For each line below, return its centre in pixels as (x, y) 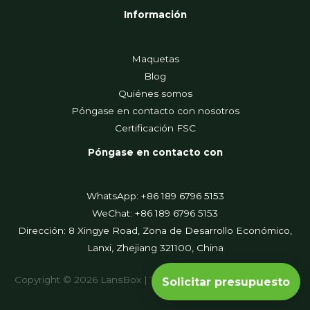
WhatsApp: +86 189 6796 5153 (155, 195)
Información (155, 15)
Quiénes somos (155, 93)
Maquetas (155, 58)
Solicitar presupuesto (226, 282)
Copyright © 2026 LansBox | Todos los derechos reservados (155, 280)
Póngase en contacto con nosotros (155, 110)
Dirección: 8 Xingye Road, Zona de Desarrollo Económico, (155, 230)
